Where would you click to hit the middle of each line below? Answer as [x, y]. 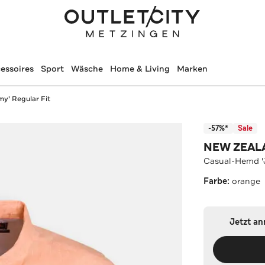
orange [246, 181]
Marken [192, 69]
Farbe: [218, 181]
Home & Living [140, 69]
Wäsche [87, 69]
